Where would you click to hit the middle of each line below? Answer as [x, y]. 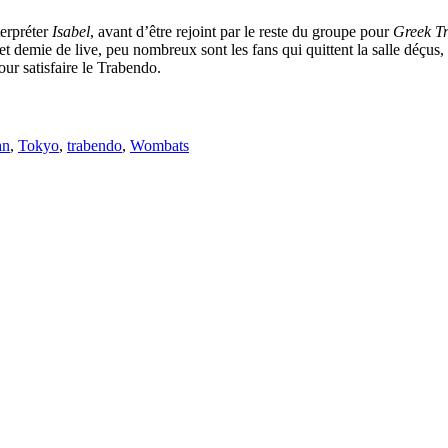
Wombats [159, 146]
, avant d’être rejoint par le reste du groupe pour [241, 31]
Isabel [71, 31]
